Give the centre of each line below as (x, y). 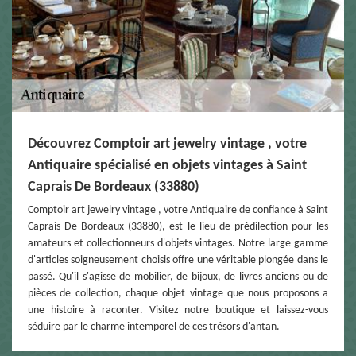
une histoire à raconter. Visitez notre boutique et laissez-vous (178, 310)
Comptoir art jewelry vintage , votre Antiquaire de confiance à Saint (178, 210)
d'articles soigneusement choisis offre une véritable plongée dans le (178, 260)
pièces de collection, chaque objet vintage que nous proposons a (178, 293)
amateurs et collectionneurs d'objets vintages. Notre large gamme (178, 243)
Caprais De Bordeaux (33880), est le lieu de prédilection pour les (178, 226)
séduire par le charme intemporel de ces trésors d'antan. (154, 327)
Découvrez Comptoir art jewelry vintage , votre (167, 144)
